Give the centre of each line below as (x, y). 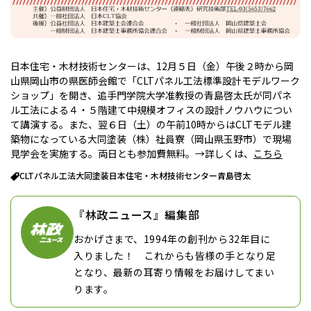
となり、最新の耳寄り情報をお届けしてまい (174, 272)
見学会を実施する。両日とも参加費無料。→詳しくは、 (132, 153)
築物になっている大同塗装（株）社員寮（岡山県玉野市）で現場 (151, 138)
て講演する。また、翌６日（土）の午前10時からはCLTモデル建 (151, 124)
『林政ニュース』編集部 (137, 214)
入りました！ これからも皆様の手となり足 (175, 256)
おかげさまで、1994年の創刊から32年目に (172, 239)
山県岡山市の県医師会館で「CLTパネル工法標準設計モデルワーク (155, 80)
